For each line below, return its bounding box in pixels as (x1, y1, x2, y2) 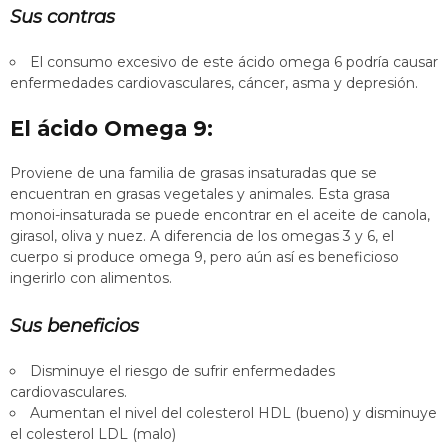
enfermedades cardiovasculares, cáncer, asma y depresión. (10, 74, 418, 93)
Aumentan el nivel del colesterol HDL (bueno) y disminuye (30, 403, 437, 422)
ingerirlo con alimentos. (10, 269, 172, 288)
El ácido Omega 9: (10, 116, 213, 142)
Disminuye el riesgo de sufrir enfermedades (30, 361, 335, 380)
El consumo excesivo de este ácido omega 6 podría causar (30, 53, 438, 72)
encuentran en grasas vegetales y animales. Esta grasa (10, 185, 390, 204)
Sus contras (10, 5, 115, 29)
